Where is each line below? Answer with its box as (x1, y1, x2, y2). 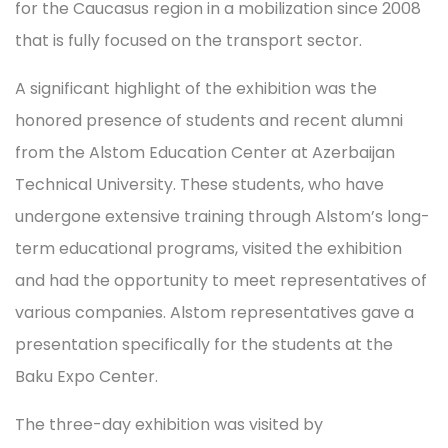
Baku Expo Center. (15, 365, 158, 388)
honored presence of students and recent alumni (15, 109, 403, 132)
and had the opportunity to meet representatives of (15, 269, 427, 292)
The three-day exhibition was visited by (15, 413, 323, 436)
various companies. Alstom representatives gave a (15, 301, 414, 324)
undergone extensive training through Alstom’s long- (15, 205, 430, 228)
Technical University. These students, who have (15, 173, 384, 196)
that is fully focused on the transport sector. (15, 29, 362, 52)
